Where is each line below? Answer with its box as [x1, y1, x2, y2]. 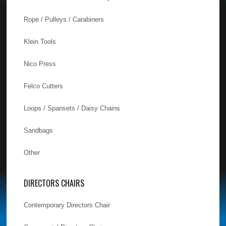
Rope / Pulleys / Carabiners [24, 15, 104, 23]
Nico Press [24, 60, 56, 68]
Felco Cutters [24, 82, 64, 90]
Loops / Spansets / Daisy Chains [24, 104, 121, 112]
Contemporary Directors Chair [24, 201, 110, 209]
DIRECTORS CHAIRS [24, 177, 85, 189]
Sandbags [24, 126, 53, 134]
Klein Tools [24, 37, 56, 45]
